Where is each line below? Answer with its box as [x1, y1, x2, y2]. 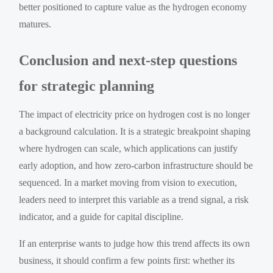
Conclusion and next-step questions [19, 52, 238, 68]
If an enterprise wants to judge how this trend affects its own [19, 238, 250, 249]
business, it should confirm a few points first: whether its [19, 255, 235, 266]
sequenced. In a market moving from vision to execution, [19, 177, 238, 188]
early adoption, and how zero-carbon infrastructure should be [19, 160, 253, 171]
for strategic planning [19, 77, 155, 94]
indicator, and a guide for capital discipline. [19, 211, 184, 222]
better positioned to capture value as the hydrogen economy [19, 1, 247, 12]
